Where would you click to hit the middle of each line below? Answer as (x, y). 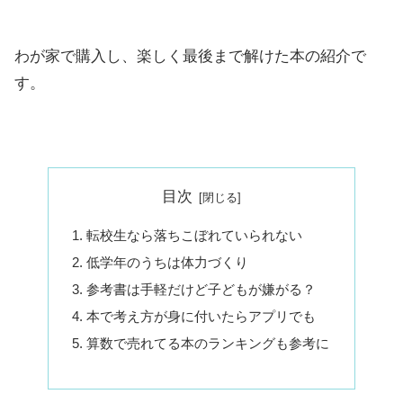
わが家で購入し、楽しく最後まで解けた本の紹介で (190, 57)
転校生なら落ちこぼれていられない (195, 236)
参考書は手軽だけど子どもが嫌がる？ (201, 290)
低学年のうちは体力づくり (168, 263)
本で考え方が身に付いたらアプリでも (201, 317)
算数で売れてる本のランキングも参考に (208, 344)
